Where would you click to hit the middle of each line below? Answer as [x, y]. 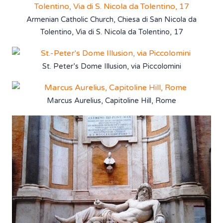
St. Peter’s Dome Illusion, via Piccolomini [111, 66]
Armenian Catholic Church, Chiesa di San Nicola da [111, 19]
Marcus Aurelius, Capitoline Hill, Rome [111, 100]
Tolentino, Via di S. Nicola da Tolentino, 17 [111, 32]
